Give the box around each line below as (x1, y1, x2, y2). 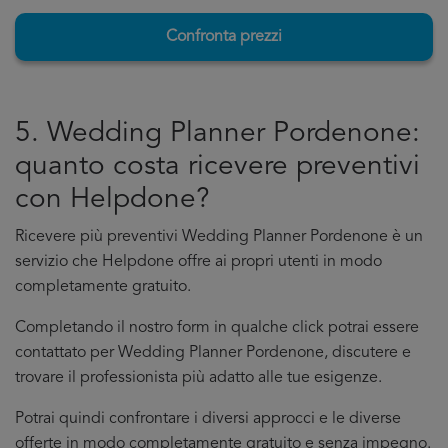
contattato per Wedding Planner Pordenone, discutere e (15, 345, 411, 361)
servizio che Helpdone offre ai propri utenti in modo (15, 254, 382, 270)
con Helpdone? (15, 186, 210, 214)
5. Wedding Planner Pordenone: (15, 120, 420, 148)
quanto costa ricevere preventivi (15, 153, 420, 181)
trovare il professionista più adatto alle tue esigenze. (15, 370, 382, 386)
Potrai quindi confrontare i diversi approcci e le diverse (15, 411, 401, 427)
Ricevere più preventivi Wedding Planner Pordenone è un (15, 229, 423, 245)
